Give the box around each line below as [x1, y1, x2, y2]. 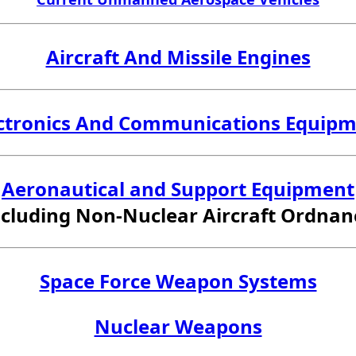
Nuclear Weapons [94, 313, 262, 340]
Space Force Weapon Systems [39, 268, 317, 295]
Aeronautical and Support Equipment [2, 176, 354, 203]
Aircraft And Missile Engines [45, 44, 311, 71]
